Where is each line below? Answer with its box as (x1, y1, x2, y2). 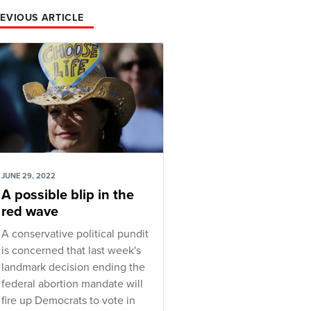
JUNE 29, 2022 (1, 171, 56, 181)
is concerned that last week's (1, 244, 141, 258)
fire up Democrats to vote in (1, 294, 135, 308)
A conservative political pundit (1, 227, 149, 242)
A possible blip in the (1, 187, 134, 204)
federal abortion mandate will (1, 277, 143, 292)
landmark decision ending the (1, 260, 145, 275)
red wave (1, 203, 58, 221)
